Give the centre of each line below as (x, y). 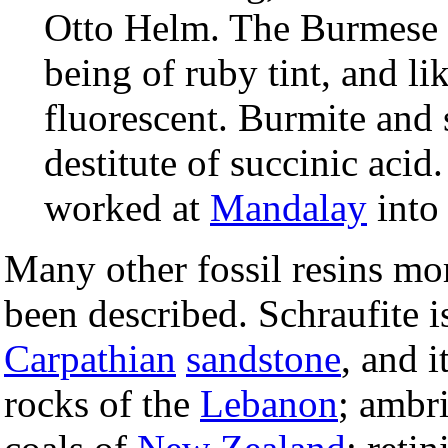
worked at (127, 208)
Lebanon (269, 404)
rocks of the (102, 404)
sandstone (263, 359)
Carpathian (90, 359)
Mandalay (288, 208)
